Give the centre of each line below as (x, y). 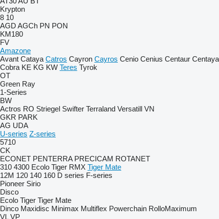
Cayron (81, 59)
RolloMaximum (173, 208)
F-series (99, 175)
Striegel (48, 109)
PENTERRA (53, 159)
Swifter (73, 109)
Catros (56, 59)
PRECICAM (94, 159)
